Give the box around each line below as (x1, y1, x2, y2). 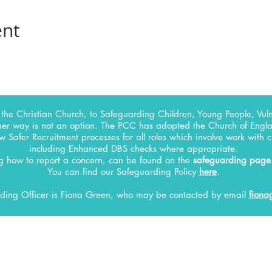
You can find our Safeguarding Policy (47, 166, 199, 177)
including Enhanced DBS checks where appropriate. (29, 143, 238, 154)
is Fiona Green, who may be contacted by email (51, 189, 249, 200)
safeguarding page (192, 154, 271, 166)
